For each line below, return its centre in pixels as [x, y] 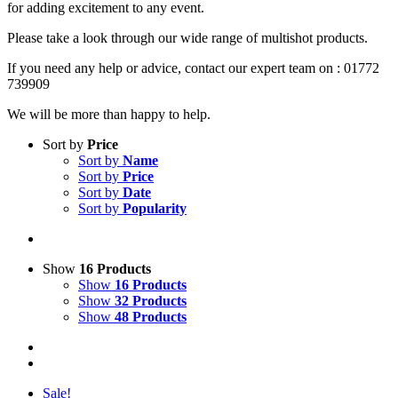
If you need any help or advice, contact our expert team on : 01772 [193, 68]
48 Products [151, 316]
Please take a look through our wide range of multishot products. [187, 37]
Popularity [155, 208]
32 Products [151, 300]
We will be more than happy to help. [111, 114]
